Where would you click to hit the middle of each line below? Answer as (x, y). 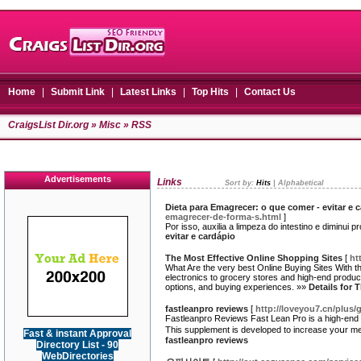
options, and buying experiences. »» (237, 287)
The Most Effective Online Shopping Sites (254, 258)
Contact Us (270, 92)
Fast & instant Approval (77, 334)
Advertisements (77, 179)
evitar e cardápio (200, 236)
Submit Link (78, 92)
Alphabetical (301, 183)
